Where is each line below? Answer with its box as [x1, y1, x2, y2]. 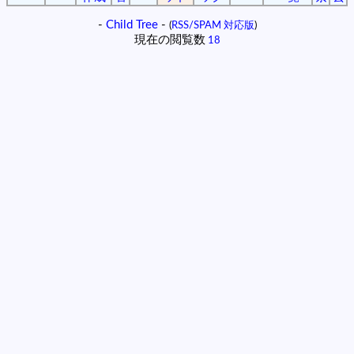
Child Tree [105, 18, 158, 31]
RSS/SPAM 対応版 [171, 19, 254, 31]
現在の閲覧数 [134, 33, 205, 46]
